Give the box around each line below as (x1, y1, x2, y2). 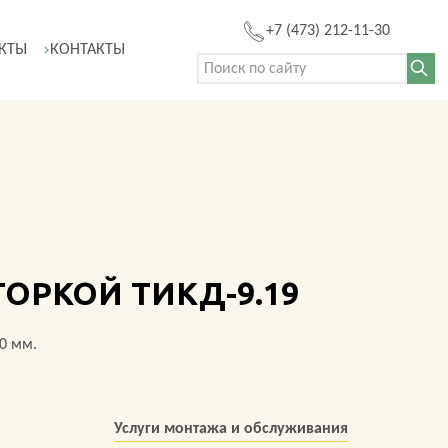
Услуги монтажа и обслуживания (114, 421, 348, 437)
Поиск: (196, 55, 238, 71)
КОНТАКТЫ (50, 42, 126, 58)
